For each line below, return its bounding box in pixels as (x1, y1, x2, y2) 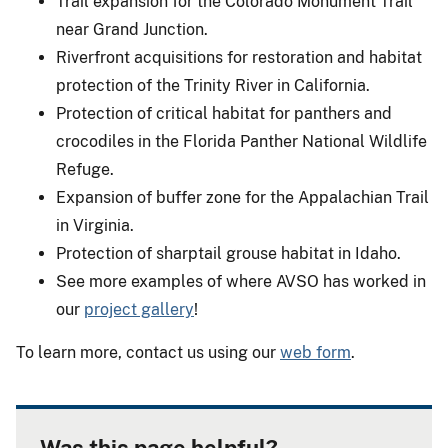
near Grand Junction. (56, 20, 208, 40)
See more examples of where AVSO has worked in (56, 272, 426, 292)
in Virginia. (56, 216, 134, 236)
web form (280, 343, 351, 363)
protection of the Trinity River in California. (56, 76, 370, 96)
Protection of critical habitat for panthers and (56, 104, 392, 124)
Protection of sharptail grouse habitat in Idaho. (56, 244, 401, 264)
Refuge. (56, 160, 114, 180)
